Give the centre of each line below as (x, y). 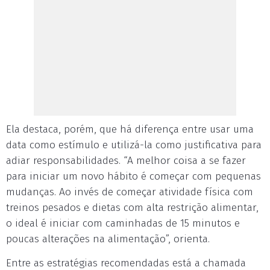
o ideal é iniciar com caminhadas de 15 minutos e (123, 223)
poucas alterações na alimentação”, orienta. (108, 239)
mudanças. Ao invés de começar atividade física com (130, 192)
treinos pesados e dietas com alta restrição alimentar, (132, 208)
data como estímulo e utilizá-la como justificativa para (134, 145)
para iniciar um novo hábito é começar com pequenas (133, 176)
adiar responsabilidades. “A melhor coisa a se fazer (126, 161)
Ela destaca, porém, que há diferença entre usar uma (130, 129)
